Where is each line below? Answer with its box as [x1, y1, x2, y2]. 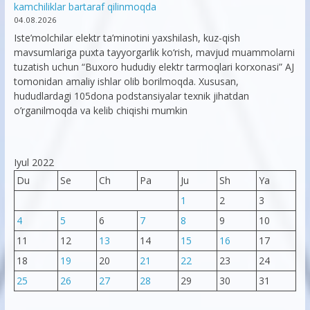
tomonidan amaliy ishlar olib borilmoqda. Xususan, [13, 74, 239, 88]
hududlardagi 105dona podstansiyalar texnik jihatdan [13, 89, 249, 102]
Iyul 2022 [13, 155, 54, 169]
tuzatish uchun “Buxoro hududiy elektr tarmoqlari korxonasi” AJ [13, 60, 294, 73]
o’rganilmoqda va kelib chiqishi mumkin [13, 103, 188, 117]
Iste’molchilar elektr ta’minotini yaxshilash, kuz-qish [13, 30, 240, 44]
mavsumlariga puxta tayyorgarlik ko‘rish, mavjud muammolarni [13, 45, 295, 59]
